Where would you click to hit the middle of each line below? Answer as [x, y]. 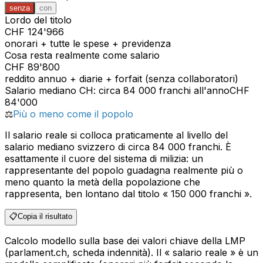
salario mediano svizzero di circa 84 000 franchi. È [118, 147]
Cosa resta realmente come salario [82, 55]
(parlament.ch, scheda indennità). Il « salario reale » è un [131, 253]
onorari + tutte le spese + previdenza [88, 44]
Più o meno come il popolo [73, 114]
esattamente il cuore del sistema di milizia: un [104, 159]
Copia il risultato [45, 217]
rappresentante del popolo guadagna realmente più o [124, 171]
